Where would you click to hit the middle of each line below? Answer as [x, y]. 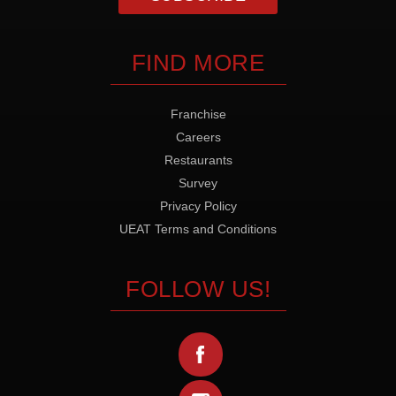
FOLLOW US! [198, 289]
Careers [198, 137]
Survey [198, 183]
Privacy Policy [198, 206]
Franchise [198, 114]
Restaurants [198, 160]
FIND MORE [198, 63]
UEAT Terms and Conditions [198, 229]
